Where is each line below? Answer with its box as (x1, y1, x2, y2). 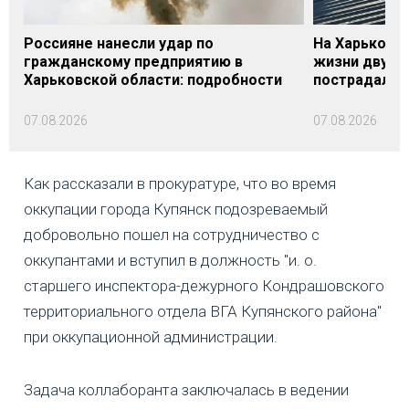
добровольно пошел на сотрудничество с (24, 225, 320, 245)
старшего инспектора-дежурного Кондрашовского (24, 277, 384, 296)
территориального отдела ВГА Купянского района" (24, 302, 382, 321)
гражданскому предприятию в (24, 53, 243, 71)
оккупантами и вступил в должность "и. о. (24, 251, 317, 270)
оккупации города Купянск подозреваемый (24, 200, 328, 219)
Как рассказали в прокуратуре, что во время (24, 174, 336, 194)
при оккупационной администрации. (24, 328, 278, 347)
